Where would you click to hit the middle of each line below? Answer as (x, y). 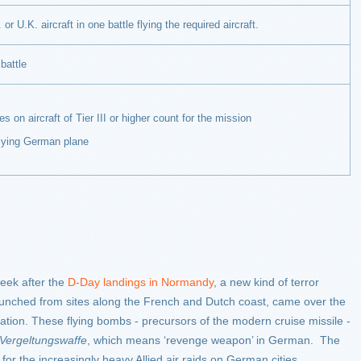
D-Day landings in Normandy (141, 282)
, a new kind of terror (266, 282)
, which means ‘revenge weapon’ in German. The (214, 340)
